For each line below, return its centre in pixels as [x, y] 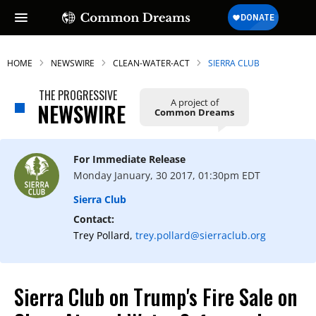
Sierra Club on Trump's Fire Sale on [156, 297]
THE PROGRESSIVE [78, 95]
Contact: [94, 219]
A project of [194, 102]
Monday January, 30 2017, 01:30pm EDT [167, 175]
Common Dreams [194, 112]
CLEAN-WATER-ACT [151, 63]
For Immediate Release [129, 159]
